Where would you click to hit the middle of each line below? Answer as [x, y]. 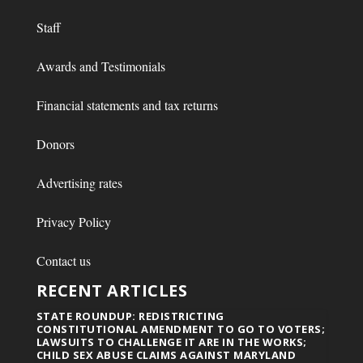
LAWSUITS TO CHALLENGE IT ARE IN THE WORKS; [171, 342]
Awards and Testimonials [100, 66]
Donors [55, 144]
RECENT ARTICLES [112, 291]
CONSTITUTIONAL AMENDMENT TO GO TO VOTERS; [181, 329]
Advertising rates [79, 183]
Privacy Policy [73, 222]
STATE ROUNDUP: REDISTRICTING [130, 316]
